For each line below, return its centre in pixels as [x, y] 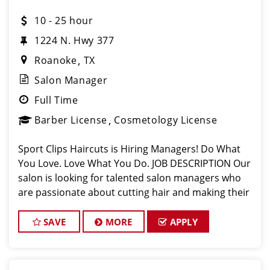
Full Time [56, 100]
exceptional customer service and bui [103, 221]
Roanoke [56, 60]
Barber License [71, 120]
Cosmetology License [166, 120]
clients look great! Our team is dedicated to [116, 207]
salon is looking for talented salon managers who [130, 178]
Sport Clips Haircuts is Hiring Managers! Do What [129, 149]
